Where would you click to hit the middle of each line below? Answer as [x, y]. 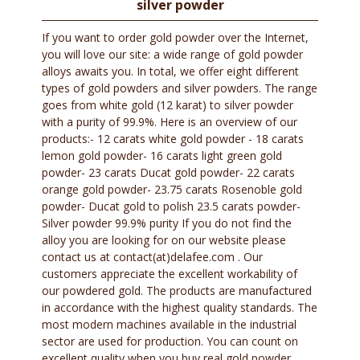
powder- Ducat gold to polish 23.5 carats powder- [172, 207]
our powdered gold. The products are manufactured [177, 291]
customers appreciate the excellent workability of [170, 274]
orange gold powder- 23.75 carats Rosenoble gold [172, 190]
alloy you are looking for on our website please [164, 240]
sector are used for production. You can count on [170, 342]
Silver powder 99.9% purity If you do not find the [167, 223]
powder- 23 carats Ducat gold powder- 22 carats [169, 173]
